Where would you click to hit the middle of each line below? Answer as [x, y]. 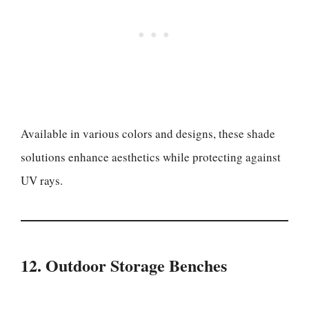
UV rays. [42, 180]
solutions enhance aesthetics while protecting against [151, 157]
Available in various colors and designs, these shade [148, 133]
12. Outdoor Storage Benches [124, 265]
